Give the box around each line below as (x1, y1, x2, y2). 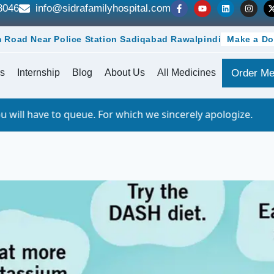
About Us (104, 67, 145, 78)
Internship (17, 67, 60, 78)
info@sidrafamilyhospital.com (35, 2, 171, 14)
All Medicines (157, 67, 216, 78)
